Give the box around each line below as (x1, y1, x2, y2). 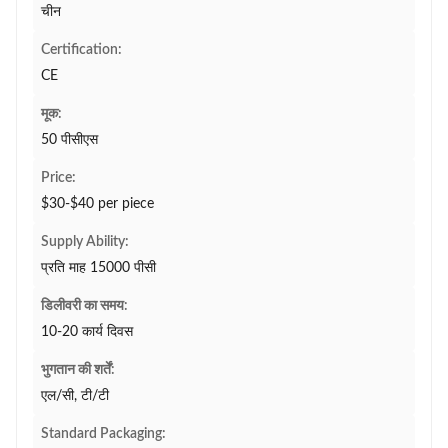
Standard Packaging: (41, 427, 166, 441)
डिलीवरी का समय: (41, 299, 128, 313)
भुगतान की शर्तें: (41, 363, 115, 377)
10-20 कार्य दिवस (41, 325, 133, 339)
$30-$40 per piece (41, 197, 154, 211)
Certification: (41, 43, 122, 57)
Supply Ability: (41, 235, 129, 249)
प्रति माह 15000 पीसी (41, 261, 156, 275)
